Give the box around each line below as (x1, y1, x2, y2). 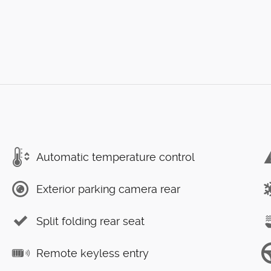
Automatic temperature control (36, 150, 195, 163)
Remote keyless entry (36, 246, 149, 260)
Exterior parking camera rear (36, 182, 180, 195)
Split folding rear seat (36, 214, 145, 227)
